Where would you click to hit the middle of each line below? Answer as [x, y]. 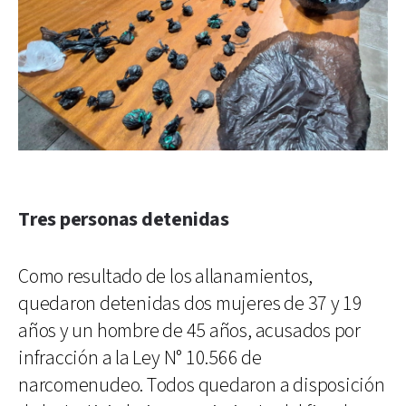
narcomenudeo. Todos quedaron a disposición [202, 385]
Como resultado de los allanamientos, [166, 276]
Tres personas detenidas [124, 219]
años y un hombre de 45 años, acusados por [189, 331]
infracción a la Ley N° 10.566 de [140, 358]
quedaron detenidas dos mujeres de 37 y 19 [190, 304]
